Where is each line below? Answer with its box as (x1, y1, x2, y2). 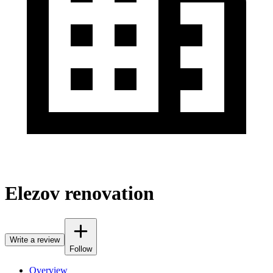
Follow (69, 244, 92, 253)
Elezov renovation (5, 182, 154, 205)
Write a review (10, 235, 60, 244)
